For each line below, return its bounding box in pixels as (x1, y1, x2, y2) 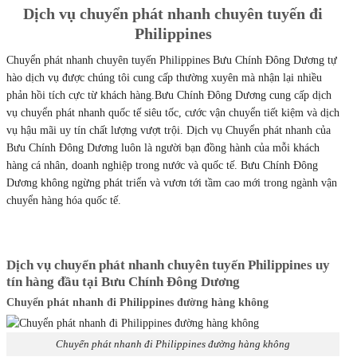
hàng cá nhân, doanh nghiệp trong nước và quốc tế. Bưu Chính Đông (6, 159, 318, 172)
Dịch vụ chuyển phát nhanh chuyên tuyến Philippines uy (6, 257, 330, 273)
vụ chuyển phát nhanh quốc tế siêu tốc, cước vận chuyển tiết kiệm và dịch (6, 107, 339, 120)
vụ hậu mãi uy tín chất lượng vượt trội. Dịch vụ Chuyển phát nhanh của (6, 124, 331, 137)
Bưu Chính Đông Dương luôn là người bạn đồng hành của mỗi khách (6, 142, 320, 155)
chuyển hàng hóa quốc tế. (6, 194, 121, 207)
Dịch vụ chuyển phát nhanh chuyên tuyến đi (23, 6, 323, 23)
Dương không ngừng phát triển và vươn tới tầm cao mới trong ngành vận (6, 177, 337, 190)
